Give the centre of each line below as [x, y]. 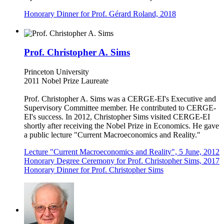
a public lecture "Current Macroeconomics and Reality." [112, 134]
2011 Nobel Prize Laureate [66, 80]
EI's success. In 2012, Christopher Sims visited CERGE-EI [117, 116]
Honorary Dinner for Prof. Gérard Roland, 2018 [100, 13]
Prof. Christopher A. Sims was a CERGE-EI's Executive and [120, 98]
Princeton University [56, 71]
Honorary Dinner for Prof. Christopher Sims [94, 169]
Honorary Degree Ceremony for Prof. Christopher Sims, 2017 [122, 160]
